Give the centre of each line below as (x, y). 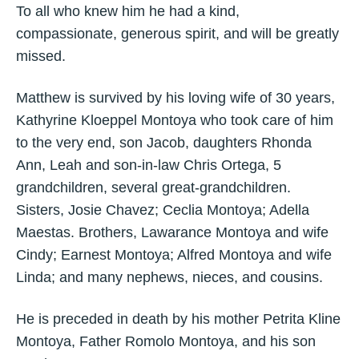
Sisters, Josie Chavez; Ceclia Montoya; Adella (163, 210)
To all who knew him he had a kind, (128, 11)
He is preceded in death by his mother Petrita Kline (178, 319)
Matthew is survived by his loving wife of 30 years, (175, 98)
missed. (41, 56)
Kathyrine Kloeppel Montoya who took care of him (175, 120)
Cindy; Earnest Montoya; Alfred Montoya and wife (174, 255)
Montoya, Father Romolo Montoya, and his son (166, 341)
